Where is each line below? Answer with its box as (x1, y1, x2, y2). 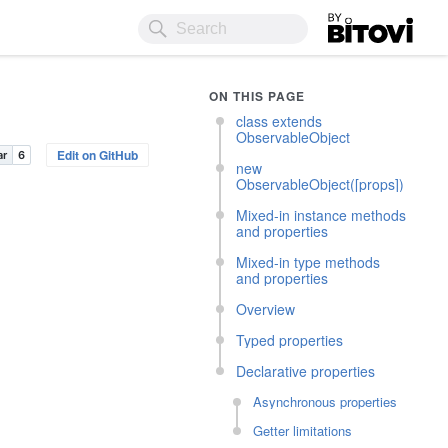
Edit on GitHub (57, 146, 139, 164)
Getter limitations (253, 421, 353, 440)
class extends (236, 111, 323, 131)
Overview (236, 299, 296, 319)
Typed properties (236, 330, 344, 350)
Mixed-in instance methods (236, 205, 407, 225)
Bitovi (328, 9, 368, 33)
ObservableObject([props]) (236, 174, 405, 194)
